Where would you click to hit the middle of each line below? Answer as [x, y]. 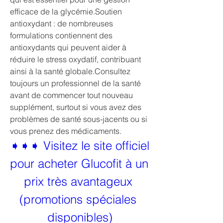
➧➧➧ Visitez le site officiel [80, 146]
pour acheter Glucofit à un [79, 164]
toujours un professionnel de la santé [75, 83]
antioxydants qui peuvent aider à [68, 47]
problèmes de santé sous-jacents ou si [79, 119]
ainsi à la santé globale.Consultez [70, 71]
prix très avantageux [78, 181]
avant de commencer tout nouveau [71, 95]
